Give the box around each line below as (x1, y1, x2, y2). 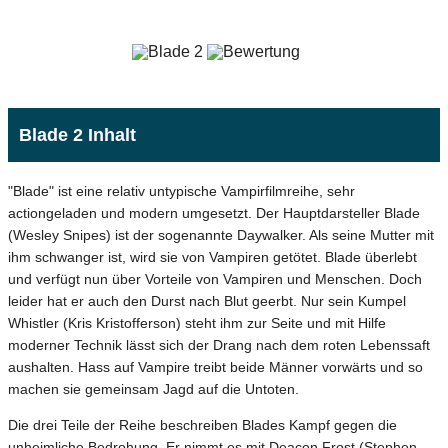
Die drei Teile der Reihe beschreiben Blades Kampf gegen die (8, 416, 397, 433)
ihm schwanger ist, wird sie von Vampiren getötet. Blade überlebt (8, 248, 417, 265)
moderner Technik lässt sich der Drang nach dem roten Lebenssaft (8, 336, 430, 353)
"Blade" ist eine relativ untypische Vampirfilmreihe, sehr (8, 182, 355, 199)
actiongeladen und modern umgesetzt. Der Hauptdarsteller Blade (8, 204, 420, 221)
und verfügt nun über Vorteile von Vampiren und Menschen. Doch (8, 270, 422, 287)
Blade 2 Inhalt (18, 124, 136, 145)
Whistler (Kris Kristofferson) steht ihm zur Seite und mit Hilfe (8, 314, 386, 331)
